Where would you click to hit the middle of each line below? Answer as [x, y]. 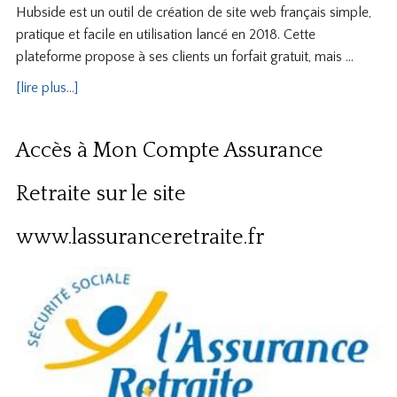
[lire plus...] [47, 87]
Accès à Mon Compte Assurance [169, 150]
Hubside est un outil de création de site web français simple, [193, 12]
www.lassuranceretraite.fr [140, 237]
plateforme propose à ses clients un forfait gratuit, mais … [184, 56]
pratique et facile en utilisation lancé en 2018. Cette [165, 34]
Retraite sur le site [101, 194]
